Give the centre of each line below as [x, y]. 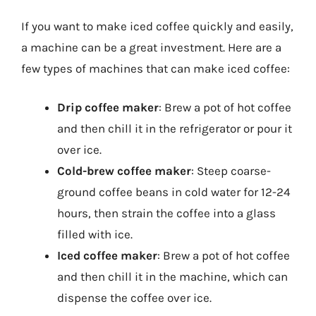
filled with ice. [95, 234]
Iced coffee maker [107, 255]
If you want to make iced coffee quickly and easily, [157, 26]
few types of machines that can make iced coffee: [156, 68]
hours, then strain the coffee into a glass [166, 213]
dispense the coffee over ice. [134, 298]
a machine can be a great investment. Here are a [151, 47]
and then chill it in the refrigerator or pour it [175, 128]
